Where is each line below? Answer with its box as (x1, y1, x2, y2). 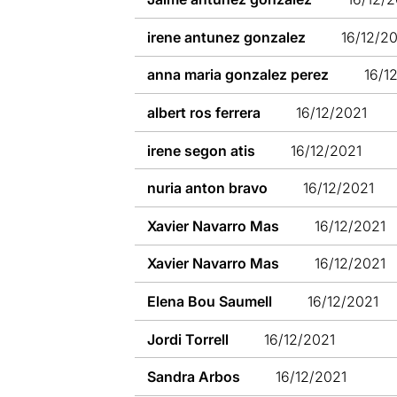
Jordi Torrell (147, 330, 230, 348)
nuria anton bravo (147, 179, 269, 198)
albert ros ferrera (147, 103, 261, 121)
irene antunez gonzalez (147, 27, 307, 46)
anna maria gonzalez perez (147, 66, 330, 84)
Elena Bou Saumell (147, 292, 273, 310)
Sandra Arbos (147, 368, 241, 386)
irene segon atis (147, 141, 256, 160)
